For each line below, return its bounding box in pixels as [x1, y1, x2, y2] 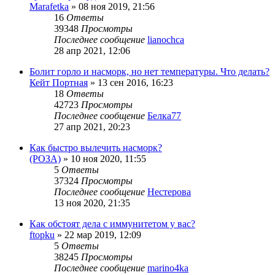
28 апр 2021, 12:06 [54, 45, 130, 56]
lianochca [147, 34, 184, 45]
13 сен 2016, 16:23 [98, 77, 173, 88]
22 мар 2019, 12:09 [64, 230, 141, 241]
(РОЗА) [29, 153, 61, 165]
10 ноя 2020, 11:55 [71, 153, 146, 165]
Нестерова [147, 187, 191, 198]
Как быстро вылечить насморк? [29, 142, 162, 153]
